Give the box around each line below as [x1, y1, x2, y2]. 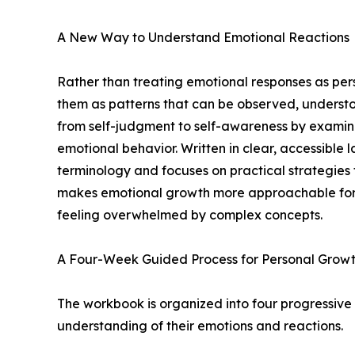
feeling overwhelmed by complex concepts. [57, 207, 323, 223]
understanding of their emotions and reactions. [57, 318, 343, 334]
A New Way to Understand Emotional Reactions [57, 29, 349, 46]
